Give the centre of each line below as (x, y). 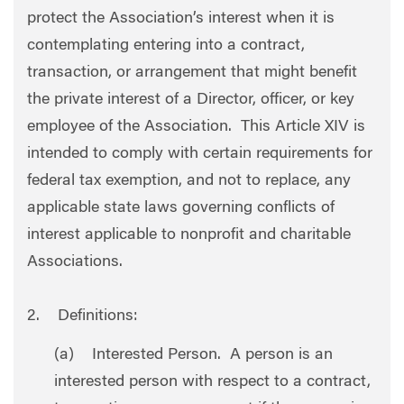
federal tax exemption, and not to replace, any (189, 181)
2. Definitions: (83, 316)
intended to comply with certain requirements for (200, 154)
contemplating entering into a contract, (166, 46)
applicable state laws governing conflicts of (181, 208)
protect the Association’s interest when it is (181, 18)
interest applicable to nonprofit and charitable (189, 235)
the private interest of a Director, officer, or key (191, 100)
